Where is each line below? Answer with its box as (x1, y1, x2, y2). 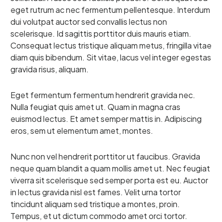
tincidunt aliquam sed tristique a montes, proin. (10, 198, 180, 209)
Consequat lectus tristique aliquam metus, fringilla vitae (10, 40, 212, 51)
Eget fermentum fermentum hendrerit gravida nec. (10, 89, 195, 100)
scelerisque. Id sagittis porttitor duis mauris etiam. (10, 28, 191, 39)
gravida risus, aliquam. (10, 63, 89, 74)
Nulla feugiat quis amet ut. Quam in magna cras (10, 101, 180, 112)
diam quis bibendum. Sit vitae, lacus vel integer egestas (10, 52, 211, 62)
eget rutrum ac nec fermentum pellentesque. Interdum (10, 4, 210, 15)
